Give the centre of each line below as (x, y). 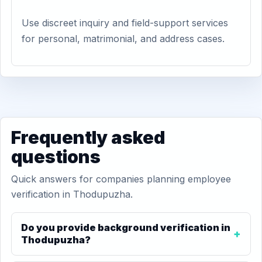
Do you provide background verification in (126, 227)
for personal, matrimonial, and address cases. (123, 39)
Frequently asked (88, 137)
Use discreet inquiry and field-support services (125, 23)
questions (56, 157)
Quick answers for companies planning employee (121, 179)
